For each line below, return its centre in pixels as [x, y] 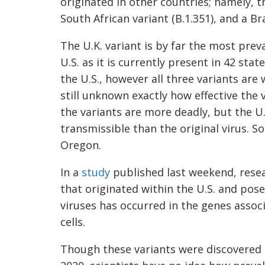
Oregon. [82, 145]
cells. [74, 222]
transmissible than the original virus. [155, 128]
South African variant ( [118, 18]
